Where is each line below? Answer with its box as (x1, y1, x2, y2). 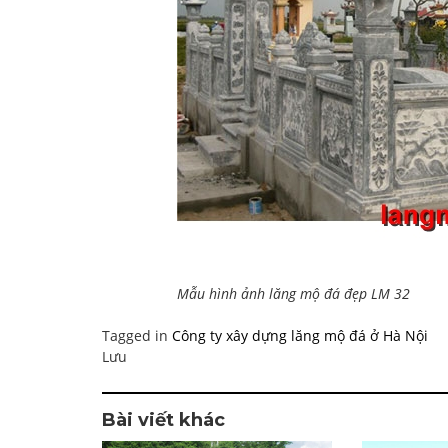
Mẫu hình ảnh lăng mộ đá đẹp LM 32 (177, 284, 410, 304)
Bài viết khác (102, 409, 225, 432)
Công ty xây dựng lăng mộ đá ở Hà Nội (172, 326, 428, 346)
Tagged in (102, 326, 172, 346)
